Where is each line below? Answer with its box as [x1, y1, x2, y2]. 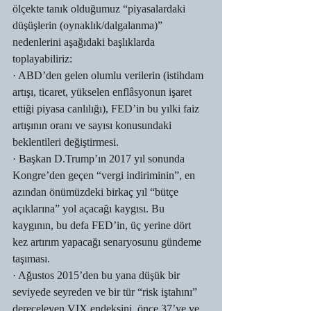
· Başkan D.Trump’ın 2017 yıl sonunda [12, 153, 187, 165]
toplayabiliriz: [12, 53, 72, 65]
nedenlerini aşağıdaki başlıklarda [12, 36, 158, 48]
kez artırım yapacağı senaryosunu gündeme [12, 236, 204, 248]
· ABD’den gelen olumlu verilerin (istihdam [12, 69, 206, 81]
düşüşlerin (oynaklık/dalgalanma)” [12, 19, 165, 31]
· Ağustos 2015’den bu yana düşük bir [12, 269, 183, 281]
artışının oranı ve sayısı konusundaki [12, 119, 174, 131]
